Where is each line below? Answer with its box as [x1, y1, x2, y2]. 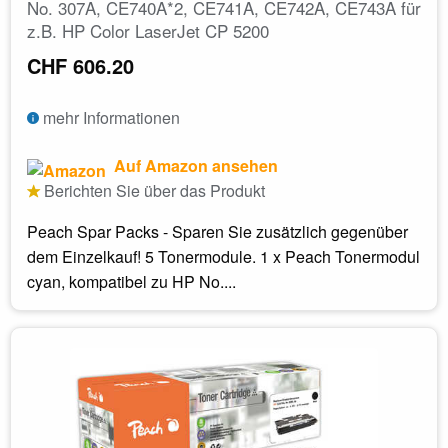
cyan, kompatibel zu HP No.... [27, 269, 236, 293]
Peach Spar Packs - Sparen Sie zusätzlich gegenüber [27, 219, 408, 243]
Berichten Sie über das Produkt [40, 178, 265, 202]
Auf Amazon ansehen [110, 153, 278, 177]
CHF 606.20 [27, 50, 134, 80]
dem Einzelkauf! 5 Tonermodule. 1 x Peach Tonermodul [27, 244, 420, 268]
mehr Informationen [39, 105, 180, 129]
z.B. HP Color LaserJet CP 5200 [27, 17, 269, 43]
